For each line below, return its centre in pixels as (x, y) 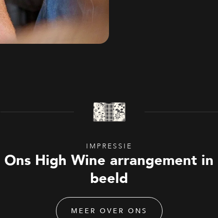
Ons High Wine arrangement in (109, 160)
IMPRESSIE (109, 146)
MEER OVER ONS (109, 211)
